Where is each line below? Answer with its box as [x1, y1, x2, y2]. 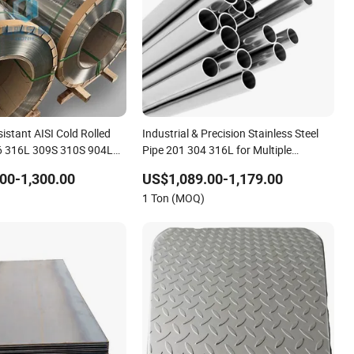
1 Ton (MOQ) [142, 190, 205, 205]
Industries [142, 158, 192, 174]
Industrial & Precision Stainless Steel [142, 125, 319, 141]
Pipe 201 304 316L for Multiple [142, 141, 292, 157]
